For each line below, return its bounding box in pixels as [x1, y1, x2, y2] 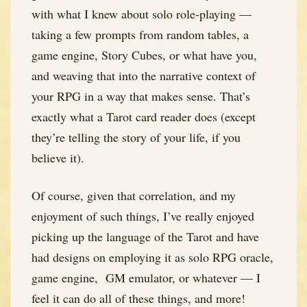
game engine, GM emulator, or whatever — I [32, 269, 260, 286]
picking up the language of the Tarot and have [32, 228, 259, 245]
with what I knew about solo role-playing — [32, 5, 251, 22]
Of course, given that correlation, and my [32, 187, 236, 204]
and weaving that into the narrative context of [32, 66, 256, 84]
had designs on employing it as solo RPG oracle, [32, 249, 273, 266]
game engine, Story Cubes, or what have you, [32, 46, 257, 63]
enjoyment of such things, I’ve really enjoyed [32, 208, 254, 225]
